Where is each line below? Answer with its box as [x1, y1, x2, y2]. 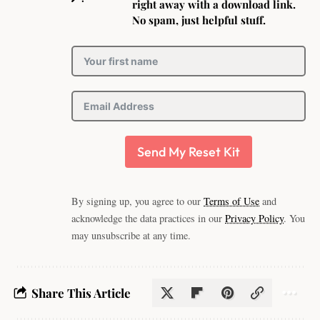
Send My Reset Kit [137, 143, 240, 160]
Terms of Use [204, 194, 259, 208]
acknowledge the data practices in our [71, 211, 225, 225]
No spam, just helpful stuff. [132, 12, 266, 27]
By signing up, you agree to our [71, 194, 204, 208]
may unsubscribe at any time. [71, 228, 191, 242]
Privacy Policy [225, 211, 284, 225]
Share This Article [31, 284, 131, 301]
